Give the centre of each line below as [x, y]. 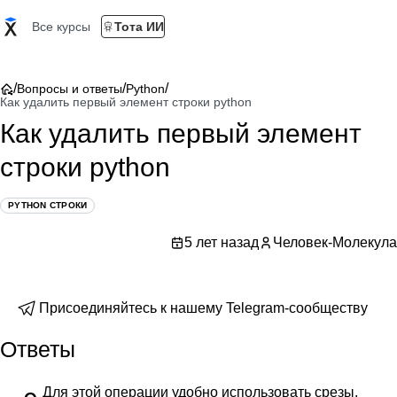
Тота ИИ [139, 27]
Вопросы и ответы [70, 89]
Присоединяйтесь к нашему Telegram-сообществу [203, 308]
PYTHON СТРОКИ [48, 205]
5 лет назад [222, 242]
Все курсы [61, 27]
